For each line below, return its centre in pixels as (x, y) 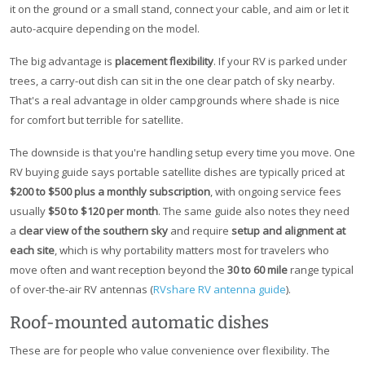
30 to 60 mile (257, 270)
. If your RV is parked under (280, 62)
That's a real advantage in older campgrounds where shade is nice (175, 101)
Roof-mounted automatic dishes (139, 323)
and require (200, 231)
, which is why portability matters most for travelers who (192, 251)
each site (32, 251)
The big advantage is (62, 62)
